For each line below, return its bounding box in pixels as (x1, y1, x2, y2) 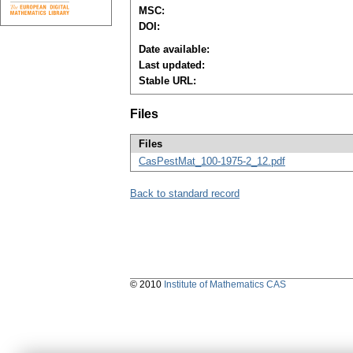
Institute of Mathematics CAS (164, 279, 286, 291)
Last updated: (139, 59, 205, 72)
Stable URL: (139, 75, 196, 87)
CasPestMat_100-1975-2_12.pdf (139, 155, 285, 168)
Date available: (139, 43, 210, 56)
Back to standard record (130, 188, 240, 200)
